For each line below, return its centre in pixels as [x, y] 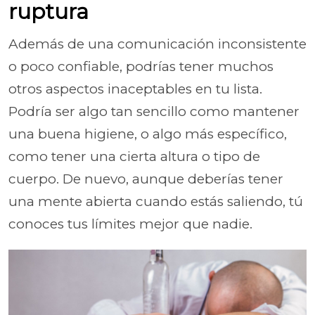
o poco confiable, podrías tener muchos [141, 66]
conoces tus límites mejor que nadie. [130, 224]
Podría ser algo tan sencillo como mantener [154, 111]
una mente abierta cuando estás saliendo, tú [156, 201]
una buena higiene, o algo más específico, [148, 134]
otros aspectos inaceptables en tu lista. [135, 89]
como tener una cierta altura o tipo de [134, 156]
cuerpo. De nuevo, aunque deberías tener [146, 179]
